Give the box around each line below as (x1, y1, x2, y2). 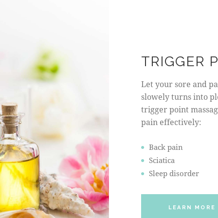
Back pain (149, 142, 183, 152)
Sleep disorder (149, 168, 199, 178)
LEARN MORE (168, 204, 216, 211)
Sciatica (149, 155, 175, 165)
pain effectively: (141, 117, 201, 127)
